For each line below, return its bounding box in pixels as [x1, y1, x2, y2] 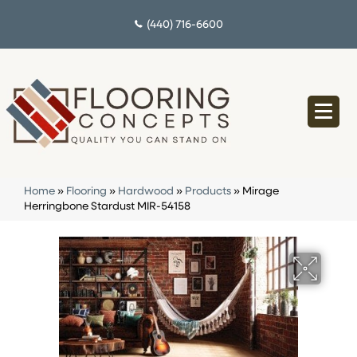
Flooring [66, 186, 107, 198]
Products [185, 186, 231, 198]
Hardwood [118, 186, 174, 198]
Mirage [242, 186, 279, 198]
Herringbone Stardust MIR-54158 [24, 202, 190, 213]
